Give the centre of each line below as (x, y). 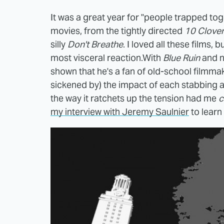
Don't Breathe (95, 44)
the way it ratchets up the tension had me (134, 98)
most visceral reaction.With (107, 57)
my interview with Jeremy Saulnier (120, 111)
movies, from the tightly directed (117, 30)
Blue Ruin (182, 57)
